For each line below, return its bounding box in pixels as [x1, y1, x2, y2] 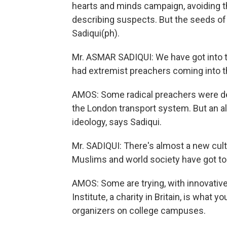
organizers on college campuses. [72, 205, 206, 216]
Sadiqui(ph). [72, 27, 120, 39]
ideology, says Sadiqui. [72, 116, 162, 127]
